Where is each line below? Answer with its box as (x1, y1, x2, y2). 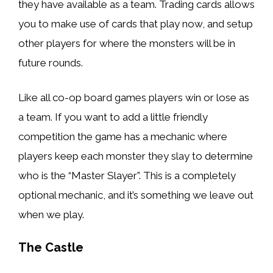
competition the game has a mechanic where (18, 130, 227, 143)
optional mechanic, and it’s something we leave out (18, 189, 253, 202)
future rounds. (18, 56, 83, 69)
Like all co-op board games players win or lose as (18, 91, 249, 104)
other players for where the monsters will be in (18, 37, 235, 49)
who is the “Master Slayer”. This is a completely (18, 169, 236, 182)
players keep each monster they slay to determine (18, 150, 253, 163)
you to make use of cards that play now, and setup (18, 17, 253, 30)
